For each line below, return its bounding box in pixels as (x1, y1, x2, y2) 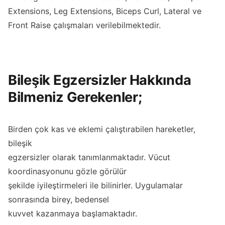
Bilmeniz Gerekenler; (8, 88, 142, 105)
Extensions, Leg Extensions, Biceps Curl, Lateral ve (8, 6, 201, 17)
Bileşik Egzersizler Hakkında (8, 71, 191, 88)
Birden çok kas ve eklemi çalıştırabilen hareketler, (8, 124, 195, 135)
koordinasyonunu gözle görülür (8, 166, 127, 177)
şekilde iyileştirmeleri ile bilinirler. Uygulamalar (8, 180, 183, 191)
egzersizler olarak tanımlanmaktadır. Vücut (8, 152, 170, 163)
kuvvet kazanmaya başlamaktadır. (8, 208, 137, 219)
